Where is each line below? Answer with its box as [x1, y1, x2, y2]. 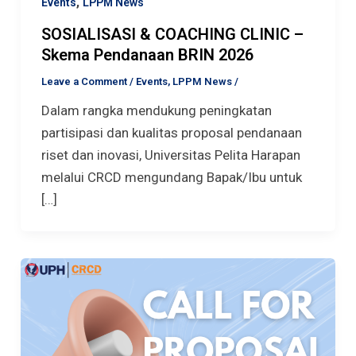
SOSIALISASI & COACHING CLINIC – [41, 25, 304, 44]
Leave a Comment [41, 75, 127, 88]
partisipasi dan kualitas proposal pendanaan [41, 125, 302, 141]
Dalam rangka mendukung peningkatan [41, 103, 272, 119]
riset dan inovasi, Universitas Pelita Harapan [41, 147, 300, 164]
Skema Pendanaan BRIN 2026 [41, 45, 253, 65]
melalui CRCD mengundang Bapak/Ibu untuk [41, 169, 302, 186]
